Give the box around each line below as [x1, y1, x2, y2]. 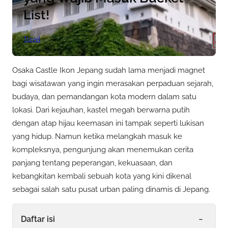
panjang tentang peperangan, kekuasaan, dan [12, 158, 173, 167]
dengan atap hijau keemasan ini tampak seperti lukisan [12, 118, 204, 128]
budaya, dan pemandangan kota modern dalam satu [12, 92, 196, 101]
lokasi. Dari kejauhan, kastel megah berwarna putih [12, 105, 190, 115]
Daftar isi [21, 214, 55, 224]
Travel [23, 36, 40, 43]
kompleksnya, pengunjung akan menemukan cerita [12, 145, 193, 154]
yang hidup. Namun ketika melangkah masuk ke [12, 131, 182, 141]
